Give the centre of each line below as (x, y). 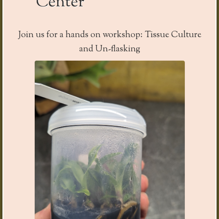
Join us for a (42, 35)
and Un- (95, 50)
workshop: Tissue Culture (151, 35)
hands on (83, 35)
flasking (125, 50)
